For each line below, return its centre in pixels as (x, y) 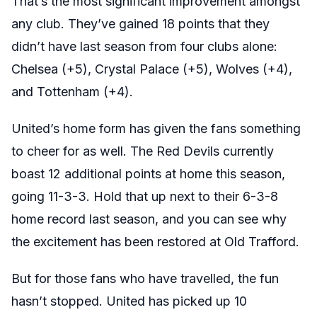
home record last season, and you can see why (149, 219)
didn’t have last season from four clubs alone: (144, 46)
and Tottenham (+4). (72, 92)
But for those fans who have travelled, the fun (145, 278)
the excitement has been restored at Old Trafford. (155, 242)
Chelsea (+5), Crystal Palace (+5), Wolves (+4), (152, 69)
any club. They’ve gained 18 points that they (140, 24)
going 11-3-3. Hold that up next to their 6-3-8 (145, 196)
